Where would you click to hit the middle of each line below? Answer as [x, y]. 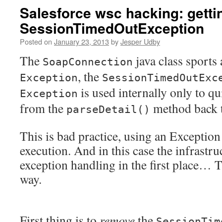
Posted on [36, 41]
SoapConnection [88, 62]
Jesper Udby [140, 41]
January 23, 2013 [82, 41]
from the [43, 108]
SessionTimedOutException [112, 28]
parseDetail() [108, 110]
